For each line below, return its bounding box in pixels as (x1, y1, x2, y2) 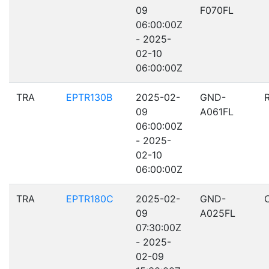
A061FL (200, 106, 234, 118)
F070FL (200, 4, 234, 16)
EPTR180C (66, 193, 113, 205)
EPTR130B (66, 91, 112, 103)
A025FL (200, 207, 235, 219)
